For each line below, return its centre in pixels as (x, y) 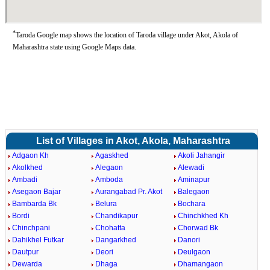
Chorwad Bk (198, 228)
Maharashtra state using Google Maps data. (74, 47)
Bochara (192, 204)
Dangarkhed (115, 240)
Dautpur (25, 252)
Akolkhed (27, 168)
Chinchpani (31, 228)
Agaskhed (111, 155)
